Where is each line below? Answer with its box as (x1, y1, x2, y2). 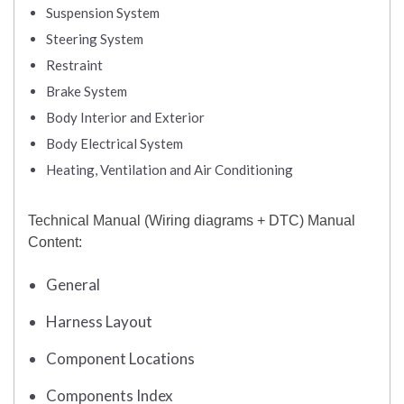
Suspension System (46, 5, 160, 22)
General (46, 275, 100, 295)
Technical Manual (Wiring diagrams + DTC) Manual (28, 213, 355, 229)
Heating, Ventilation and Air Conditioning (46, 161, 293, 179)
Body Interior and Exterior (46, 109, 205, 126)
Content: (28, 234, 82, 251)
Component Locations (46, 349, 195, 369)
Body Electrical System (46, 135, 183, 152)
